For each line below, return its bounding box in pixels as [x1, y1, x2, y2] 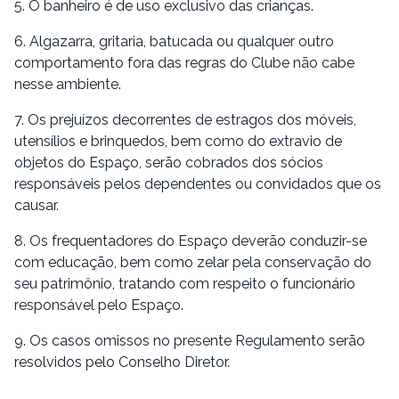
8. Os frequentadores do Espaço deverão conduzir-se [14, 232, 367, 249]
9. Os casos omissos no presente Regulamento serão [14, 331, 365, 349]
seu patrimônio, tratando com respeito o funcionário [14, 274, 355, 292]
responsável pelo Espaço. [14, 296, 183, 313]
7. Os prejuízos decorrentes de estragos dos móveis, [14, 110, 356, 128]
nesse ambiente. [14, 75, 121, 93]
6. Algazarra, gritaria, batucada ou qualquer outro [14, 32, 334, 50]
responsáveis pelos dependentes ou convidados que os [14, 175, 381, 192]
